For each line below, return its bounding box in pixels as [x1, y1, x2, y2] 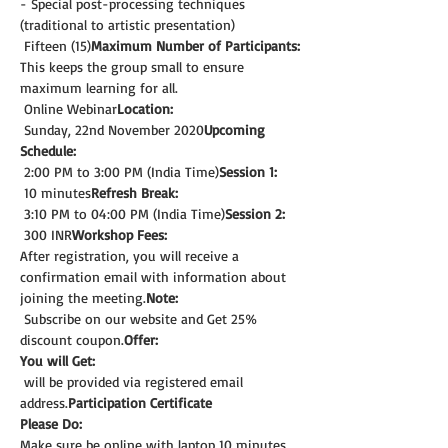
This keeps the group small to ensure [20, 57, 248, 75]
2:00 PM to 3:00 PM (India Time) [24, 162, 219, 180]
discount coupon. [20, 330, 124, 348]
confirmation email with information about [20, 267, 290, 285]
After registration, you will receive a [20, 246, 243, 264]
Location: [117, 99, 173, 117]
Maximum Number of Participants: [91, 36, 300, 54]
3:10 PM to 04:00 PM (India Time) [24, 204, 225, 222]
